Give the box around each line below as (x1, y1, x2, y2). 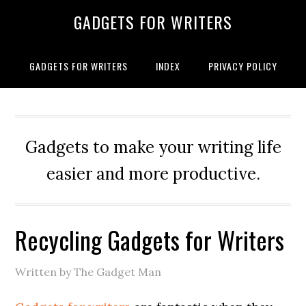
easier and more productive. (46, 163, 260, 184)
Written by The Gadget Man (15, 265, 162, 279)
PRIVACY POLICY (208, 59, 277, 73)
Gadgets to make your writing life (25, 137, 281, 158)
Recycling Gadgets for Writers (15, 221, 285, 258)
